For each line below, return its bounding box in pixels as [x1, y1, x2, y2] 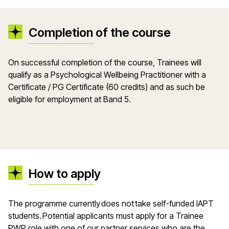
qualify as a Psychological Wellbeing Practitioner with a [8, 70, 206, 80]
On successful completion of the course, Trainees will [8, 57, 201, 67]
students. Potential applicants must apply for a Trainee [8, 211, 203, 221]
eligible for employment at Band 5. [8, 94, 131, 104]
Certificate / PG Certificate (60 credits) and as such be [8, 82, 205, 92]
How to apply [29, 166, 101, 181]
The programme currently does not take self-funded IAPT [8, 198, 214, 209]
